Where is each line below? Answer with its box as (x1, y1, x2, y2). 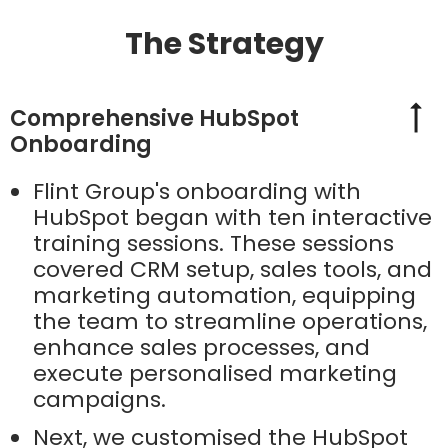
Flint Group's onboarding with (33, 176, 361, 208)
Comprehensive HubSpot (10, 103, 299, 135)
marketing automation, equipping (33, 280, 416, 312)
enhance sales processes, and (33, 332, 370, 364)
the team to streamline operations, (33, 306, 427, 338)
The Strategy (124, 23, 324, 66)
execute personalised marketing (33, 358, 397, 390)
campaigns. (33, 384, 166, 416)
